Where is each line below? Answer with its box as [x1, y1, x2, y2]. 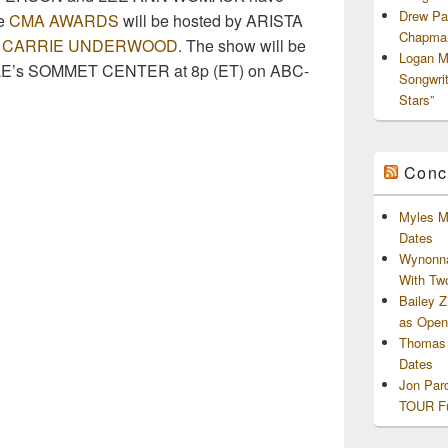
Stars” [399, 89, 434, 109]
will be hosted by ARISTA [119, 8, 303, 32]
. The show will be [178, 33, 306, 57]
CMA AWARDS [9, 8, 119, 32]
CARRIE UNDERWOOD [2, 33, 178, 57]
